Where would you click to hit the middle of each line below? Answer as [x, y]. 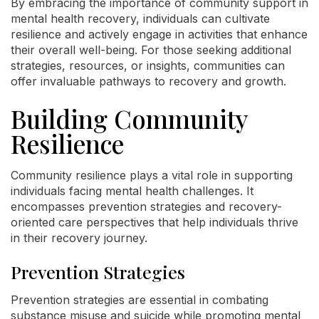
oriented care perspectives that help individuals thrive [155, 222]
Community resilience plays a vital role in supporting [152, 175]
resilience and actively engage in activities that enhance [159, 34]
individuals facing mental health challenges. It [132, 191]
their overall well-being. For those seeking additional [151, 50]
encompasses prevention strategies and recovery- [146, 206]
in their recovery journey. [79, 238]
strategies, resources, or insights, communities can [148, 66]
